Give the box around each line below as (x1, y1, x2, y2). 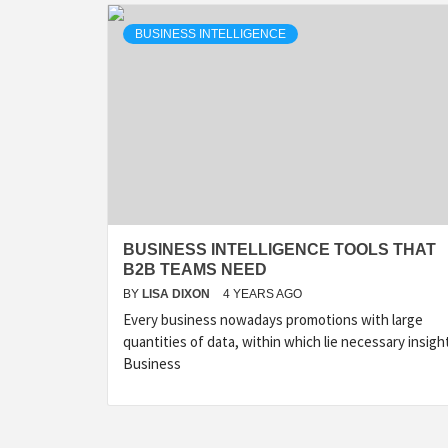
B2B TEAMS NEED (123, 261, 267, 278)
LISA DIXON (142, 287, 213, 301)
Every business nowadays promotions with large (123, 310, 423, 329)
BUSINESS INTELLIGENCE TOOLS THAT (123, 241, 436, 258)
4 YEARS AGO (223, 287, 302, 301)
